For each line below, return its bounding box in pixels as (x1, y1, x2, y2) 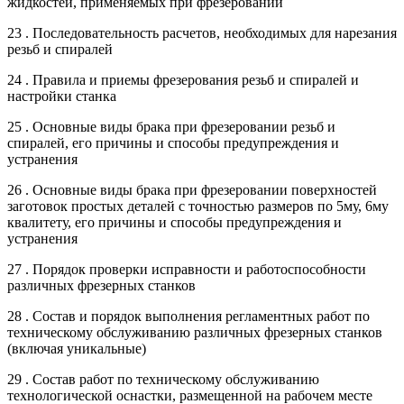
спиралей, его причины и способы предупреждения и (7, 134, 339, 151)
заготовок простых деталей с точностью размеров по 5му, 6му (7, 197, 389, 214)
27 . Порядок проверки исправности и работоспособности (7, 261, 366, 277)
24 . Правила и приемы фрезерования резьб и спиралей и (7, 71, 359, 87)
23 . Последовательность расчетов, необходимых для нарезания (7, 24, 397, 41)
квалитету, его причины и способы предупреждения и (7, 214, 342, 230)
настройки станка (7, 87, 116, 104)
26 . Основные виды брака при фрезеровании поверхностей (7, 181, 377, 197)
